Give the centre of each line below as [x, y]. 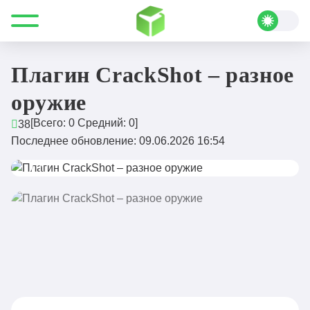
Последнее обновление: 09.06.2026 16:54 [118, 141]
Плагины [129, 19]
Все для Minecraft [55, 19]
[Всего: [49, 123]
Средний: [102, 123]
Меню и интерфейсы [212, 19]
